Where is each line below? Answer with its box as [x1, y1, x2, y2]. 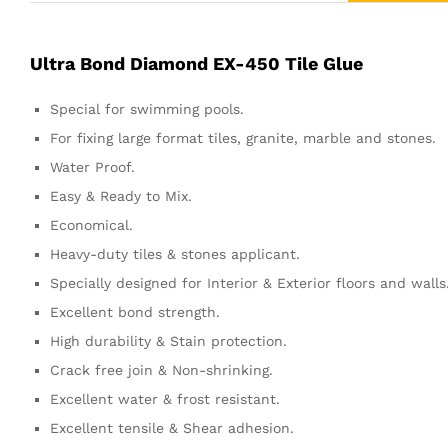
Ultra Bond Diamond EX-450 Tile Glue [30, 53, 363, 75]
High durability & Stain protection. [50, 333, 287, 350]
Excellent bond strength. [50, 304, 220, 321]
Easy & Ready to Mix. [50, 188, 192, 205]
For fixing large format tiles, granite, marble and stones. [50, 130, 436, 147]
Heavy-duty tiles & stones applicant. [50, 246, 300, 263]
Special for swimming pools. [50, 101, 244, 118]
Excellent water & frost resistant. [50, 391, 280, 408]
